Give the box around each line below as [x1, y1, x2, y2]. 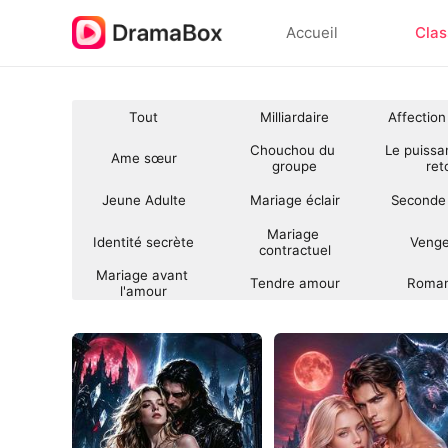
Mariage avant [95, 267, 192, 284]
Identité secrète [93, 233, 195, 250]
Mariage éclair [249, 191, 340, 208]
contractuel [258, 241, 331, 258]
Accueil [286, 23, 339, 43]
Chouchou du [250, 142, 340, 159]
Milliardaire [260, 108, 330, 125]
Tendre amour [249, 275, 340, 292]
